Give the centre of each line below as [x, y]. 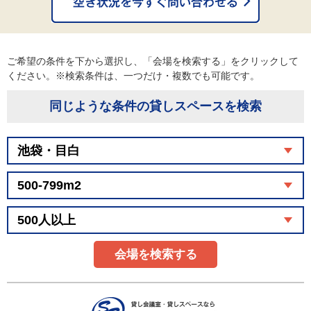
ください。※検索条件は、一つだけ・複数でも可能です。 [138, 76]
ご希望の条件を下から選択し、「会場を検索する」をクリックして [153, 61]
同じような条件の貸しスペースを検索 [155, 106]
